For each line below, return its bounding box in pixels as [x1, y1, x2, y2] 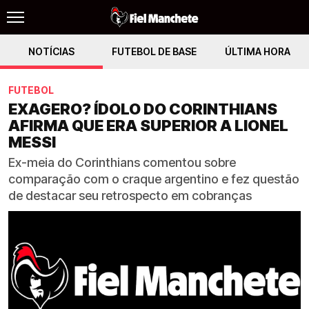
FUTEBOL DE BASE [112, 46, 197, 57]
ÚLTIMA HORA [224, 46, 290, 57]
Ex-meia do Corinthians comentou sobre [8, 155, 236, 170]
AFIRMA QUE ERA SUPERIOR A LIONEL [8, 117, 288, 134]
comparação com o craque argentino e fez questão [8, 172, 299, 186]
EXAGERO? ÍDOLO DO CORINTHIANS [8, 100, 277, 118]
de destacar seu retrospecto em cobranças [8, 188, 252, 203]
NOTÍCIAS [28, 46, 75, 57]
